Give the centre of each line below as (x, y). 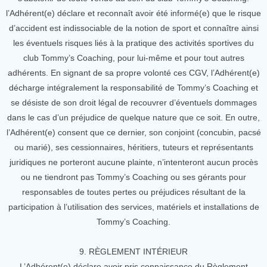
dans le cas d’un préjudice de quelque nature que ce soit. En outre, (133, 117)
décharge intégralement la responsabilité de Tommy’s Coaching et (133, 88)
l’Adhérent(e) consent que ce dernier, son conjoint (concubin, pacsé (133, 132)
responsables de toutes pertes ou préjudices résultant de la (133, 192)
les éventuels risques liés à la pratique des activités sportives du (133, 43)
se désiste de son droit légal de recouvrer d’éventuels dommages (133, 103)
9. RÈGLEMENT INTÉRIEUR (133, 252)
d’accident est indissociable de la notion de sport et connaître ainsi (133, 28)
